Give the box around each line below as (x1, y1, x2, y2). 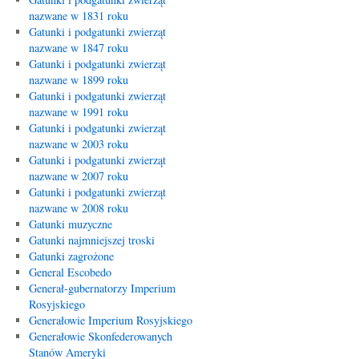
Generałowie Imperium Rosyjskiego (28, 313, 192, 328)
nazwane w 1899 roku (28, 72, 128, 87)
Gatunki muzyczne (28, 216, 112, 232)
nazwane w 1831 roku (28, 8, 128, 23)
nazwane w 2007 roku (28, 168, 128, 184)
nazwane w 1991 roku (28, 104, 128, 119)
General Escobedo (28, 264, 111, 280)
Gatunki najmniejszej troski (28, 232, 155, 248)
